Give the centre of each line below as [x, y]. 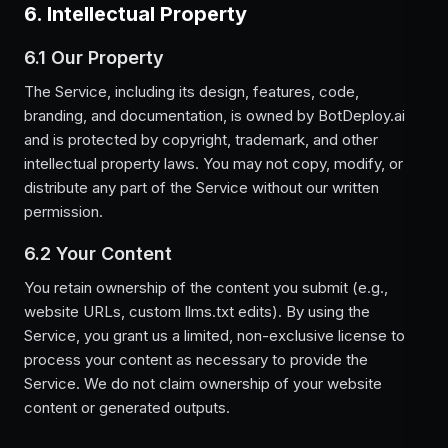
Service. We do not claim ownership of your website [203, 383]
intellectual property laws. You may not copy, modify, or [213, 163]
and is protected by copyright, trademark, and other [201, 139]
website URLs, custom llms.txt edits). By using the [197, 311]
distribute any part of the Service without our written [201, 187]
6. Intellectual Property [135, 14]
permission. [63, 211]
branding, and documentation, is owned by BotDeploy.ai [214, 115]
